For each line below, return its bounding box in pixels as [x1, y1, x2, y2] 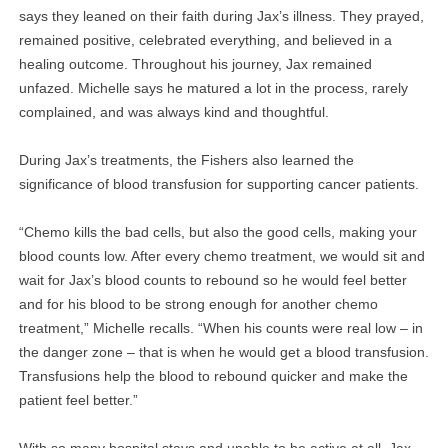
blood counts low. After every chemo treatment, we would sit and [18, 248, 425, 265]
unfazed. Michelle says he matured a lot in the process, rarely [18, 80, 408, 97]
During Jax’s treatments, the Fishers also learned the [18, 152, 354, 169]
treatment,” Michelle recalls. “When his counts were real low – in [18, 320, 423, 337]
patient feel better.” [18, 392, 138, 409]
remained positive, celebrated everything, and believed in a [18, 32, 392, 49]
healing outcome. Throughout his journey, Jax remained [18, 56, 372, 73]
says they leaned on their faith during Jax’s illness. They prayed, [18, 8, 424, 25]
